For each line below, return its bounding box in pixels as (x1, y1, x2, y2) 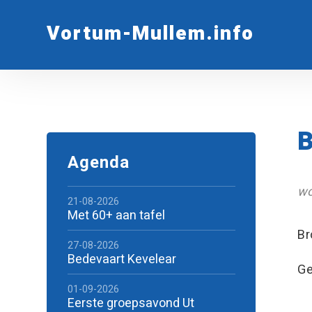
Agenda (67, 150, 130, 175)
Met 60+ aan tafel (67, 206, 165, 225)
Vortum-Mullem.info (47, 19, 255, 48)
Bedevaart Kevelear (67, 250, 176, 269)
